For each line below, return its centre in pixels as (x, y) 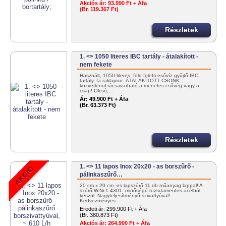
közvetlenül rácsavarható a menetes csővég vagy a (140, 86)
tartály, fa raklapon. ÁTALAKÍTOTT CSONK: (131, 81)
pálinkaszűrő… (101, 175)
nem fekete (96, 65)
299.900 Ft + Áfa (127, 209)
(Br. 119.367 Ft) (99, 9)
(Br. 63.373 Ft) (98, 105)
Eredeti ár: (93, 209)
